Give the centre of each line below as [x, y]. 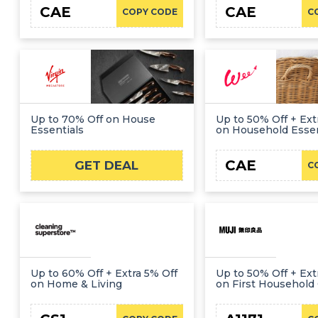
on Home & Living [76, 284]
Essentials [57, 130]
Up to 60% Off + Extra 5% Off [104, 273]
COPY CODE [149, 11]
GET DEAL [107, 165]
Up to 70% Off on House [93, 120]
